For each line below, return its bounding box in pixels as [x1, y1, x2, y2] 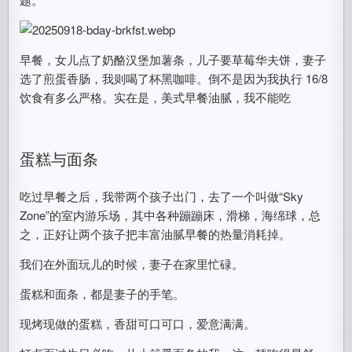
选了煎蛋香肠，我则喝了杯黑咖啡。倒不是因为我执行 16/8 [20, 70, 328, 86]
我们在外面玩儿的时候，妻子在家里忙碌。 [20, 255, 244, 272]
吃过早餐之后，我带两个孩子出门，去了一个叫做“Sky [20, 188, 304, 204]
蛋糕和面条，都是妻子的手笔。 [20, 285, 185, 302]
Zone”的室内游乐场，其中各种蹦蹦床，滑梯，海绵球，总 [20, 207, 321, 223]
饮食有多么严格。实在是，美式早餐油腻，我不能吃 [20, 89, 291, 105]
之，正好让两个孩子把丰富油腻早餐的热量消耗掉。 [20, 225, 291, 242]
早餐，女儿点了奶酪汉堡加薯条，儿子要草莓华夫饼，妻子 [20, 51, 327, 68]
